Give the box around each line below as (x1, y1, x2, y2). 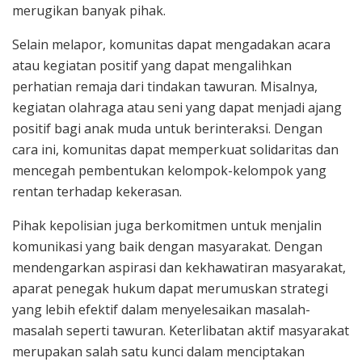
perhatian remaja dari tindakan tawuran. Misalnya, (12, 78, 318, 96)
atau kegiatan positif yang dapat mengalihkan (12, 57, 292, 75)
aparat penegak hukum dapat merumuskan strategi (12, 280, 328, 298)
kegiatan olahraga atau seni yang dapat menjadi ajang (12, 99, 342, 117)
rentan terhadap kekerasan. (12, 183, 182, 201)
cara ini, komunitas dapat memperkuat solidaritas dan (12, 141, 339, 159)
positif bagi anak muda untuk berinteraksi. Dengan (12, 120, 322, 138)
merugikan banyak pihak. (12, 2, 166, 20)
